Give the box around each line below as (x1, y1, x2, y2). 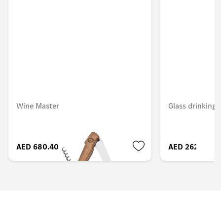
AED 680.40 (16, 142, 59, 152)
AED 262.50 (168, 142, 210, 152)
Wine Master (16, 101, 60, 111)
